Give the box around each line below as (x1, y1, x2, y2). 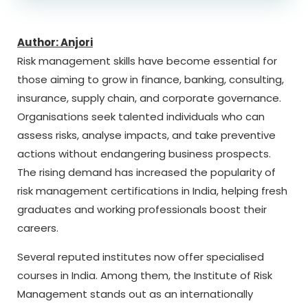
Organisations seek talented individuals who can (17, 109, 265, 124)
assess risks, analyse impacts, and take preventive (17, 128, 276, 142)
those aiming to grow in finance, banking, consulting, (17, 72, 284, 87)
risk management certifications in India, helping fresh (17, 184, 287, 198)
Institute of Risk (194, 268, 272, 283)
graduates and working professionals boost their (17, 202, 267, 217)
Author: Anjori (17, 35, 93, 49)
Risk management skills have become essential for (17, 54, 277, 68)
